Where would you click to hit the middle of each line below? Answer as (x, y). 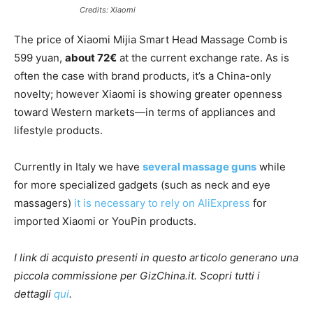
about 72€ (91, 57)
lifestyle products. (58, 130)
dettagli (34, 293)
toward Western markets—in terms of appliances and (145, 112)
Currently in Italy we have (78, 166)
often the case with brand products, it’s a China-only (143, 75)
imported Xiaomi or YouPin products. (105, 221)
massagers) (44, 203)
